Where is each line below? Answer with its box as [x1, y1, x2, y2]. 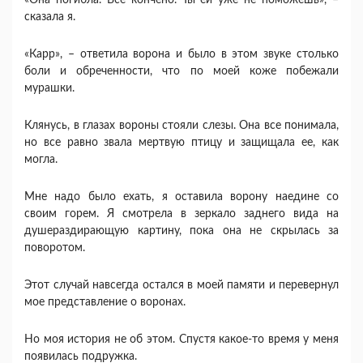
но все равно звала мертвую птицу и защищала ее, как [24, 137, 339, 148]
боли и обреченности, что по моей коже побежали [24, 66, 339, 77]
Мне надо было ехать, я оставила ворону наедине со [24, 191, 339, 203]
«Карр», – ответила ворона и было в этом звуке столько [24, 49, 339, 60]
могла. [24, 154, 58, 165]
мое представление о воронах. [24, 297, 186, 308]
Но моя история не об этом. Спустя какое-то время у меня [24, 334, 339, 345]
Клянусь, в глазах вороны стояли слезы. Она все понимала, [24, 120, 339, 131]
